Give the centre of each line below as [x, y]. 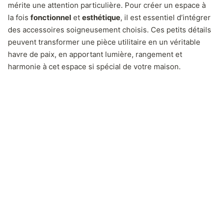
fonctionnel [51, 17]
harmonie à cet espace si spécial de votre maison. [94, 67]
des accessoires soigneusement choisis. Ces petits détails [110, 30]
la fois [19, 17]
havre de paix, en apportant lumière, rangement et [95, 54]
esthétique [101, 17]
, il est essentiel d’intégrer [165, 17]
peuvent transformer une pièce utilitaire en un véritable [104, 42]
